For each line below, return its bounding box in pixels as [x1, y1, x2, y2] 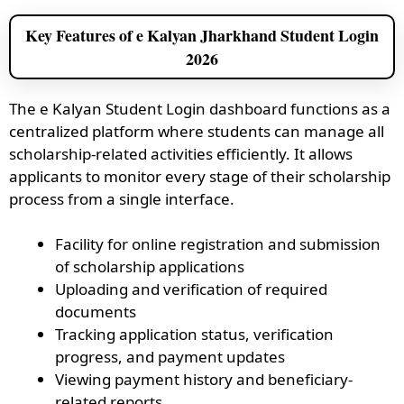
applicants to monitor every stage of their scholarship [9, 165, 390, 187]
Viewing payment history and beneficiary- [55, 369, 353, 390]
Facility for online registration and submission [55, 234, 381, 254]
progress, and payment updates [55, 346, 285, 367]
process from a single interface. [9, 188, 234, 209]
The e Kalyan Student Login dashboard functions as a [9, 97, 390, 119]
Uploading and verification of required [55, 279, 327, 299]
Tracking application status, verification [55, 324, 334, 344]
